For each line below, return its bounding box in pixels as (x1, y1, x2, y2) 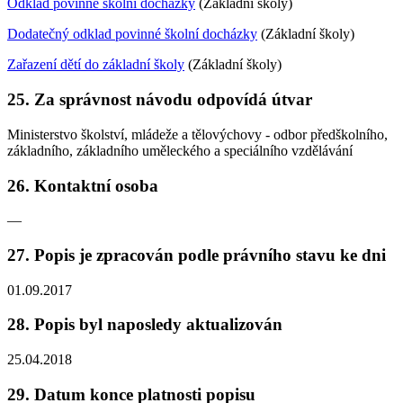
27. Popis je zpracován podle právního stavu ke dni (7, 245, 386, 264)
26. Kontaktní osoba (7, 175, 158, 195)
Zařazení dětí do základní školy (7, 57, 184, 73)
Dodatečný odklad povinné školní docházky (7, 26, 257, 42)
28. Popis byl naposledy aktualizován (7, 315, 282, 335)
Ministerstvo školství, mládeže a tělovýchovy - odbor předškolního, (7, 126, 388, 142)
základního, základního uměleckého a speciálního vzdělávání (7, 142, 353, 158)
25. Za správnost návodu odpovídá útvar (7, 90, 312, 110)
